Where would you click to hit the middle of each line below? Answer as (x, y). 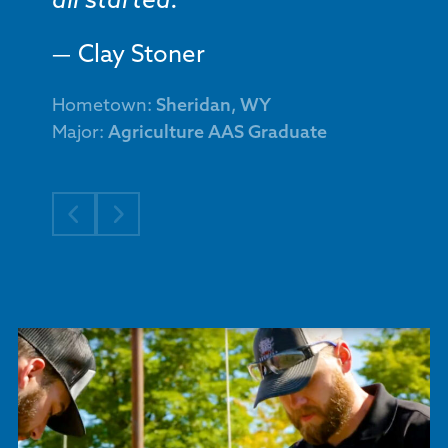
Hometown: (103, 106)
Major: (79, 133)
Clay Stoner (141, 56)
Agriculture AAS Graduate (217, 133)
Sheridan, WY (213, 106)
